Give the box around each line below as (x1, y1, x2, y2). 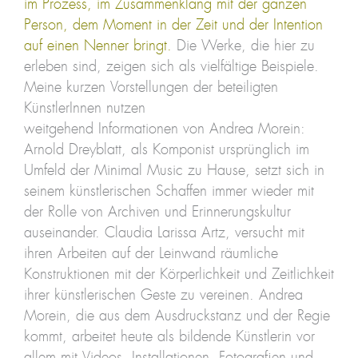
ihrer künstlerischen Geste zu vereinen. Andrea (23, 288, 303, 303)
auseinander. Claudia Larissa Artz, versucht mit (23, 225, 304, 241)
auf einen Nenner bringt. (23, 38, 172, 54)
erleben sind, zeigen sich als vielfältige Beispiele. (23, 59, 319, 74)
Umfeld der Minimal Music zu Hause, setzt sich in (23, 163, 324, 178)
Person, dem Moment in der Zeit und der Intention (23, 18, 323, 33)
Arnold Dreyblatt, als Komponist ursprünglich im (23, 142, 309, 157)
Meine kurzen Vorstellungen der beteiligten (23, 80, 278, 95)
